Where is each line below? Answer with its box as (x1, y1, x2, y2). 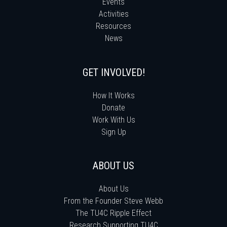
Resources (96, 21, 131, 31)
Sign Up (101, 127, 126, 137)
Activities (98, 9, 129, 19)
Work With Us (92, 115, 135, 125)
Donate (102, 102, 125, 112)
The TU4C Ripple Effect (75, 208, 152, 218)
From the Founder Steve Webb (64, 196, 163, 206)
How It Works (92, 90, 135, 100)
